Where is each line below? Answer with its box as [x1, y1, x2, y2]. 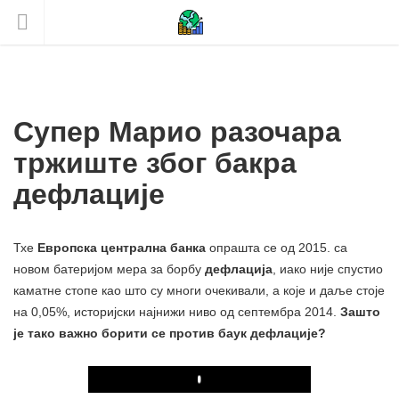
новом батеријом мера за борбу [13, 262, 205, 276]
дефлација [205, 262, 273, 276]
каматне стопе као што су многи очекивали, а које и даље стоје [13, 283, 385, 297]
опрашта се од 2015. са [206, 240, 347, 255]
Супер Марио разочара [13, 116, 341, 148]
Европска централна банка [37, 240, 206, 255]
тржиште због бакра [13, 147, 297, 179]
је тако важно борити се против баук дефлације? [13, 326, 326, 340]
